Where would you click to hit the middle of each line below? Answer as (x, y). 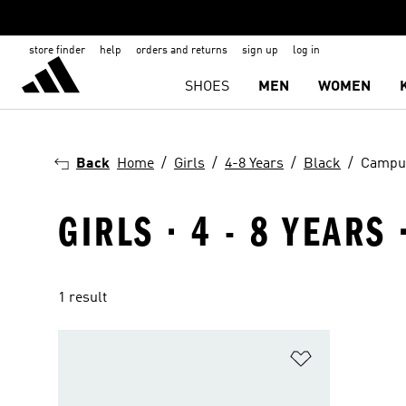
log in (306, 51)
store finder (57, 51)
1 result (82, 298)
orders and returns (182, 51)
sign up (260, 51)
